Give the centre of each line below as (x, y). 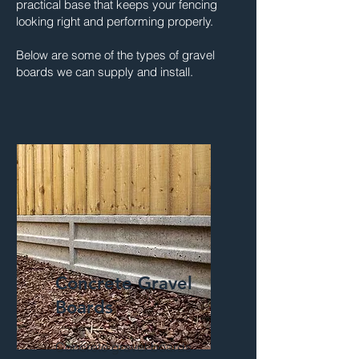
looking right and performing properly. (115, 22)
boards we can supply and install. (105, 72)
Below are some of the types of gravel (115, 55)
